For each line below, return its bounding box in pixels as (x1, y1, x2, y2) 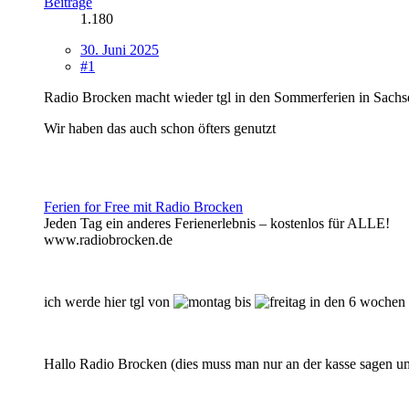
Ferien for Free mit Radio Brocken (44, 198, 243, 215)
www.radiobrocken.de (44, 231, 173, 247)
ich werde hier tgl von (44, 293, 173, 309)
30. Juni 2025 (80, 41, 159, 58)
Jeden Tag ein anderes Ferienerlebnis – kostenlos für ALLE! (44, 215, 390, 231)
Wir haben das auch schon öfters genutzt (44, 120, 276, 136)
